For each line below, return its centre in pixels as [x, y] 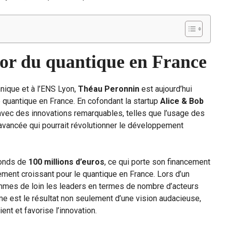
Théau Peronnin [109, 89]
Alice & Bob [182, 101]
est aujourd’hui [166, 89]
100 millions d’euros [66, 162]
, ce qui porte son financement [157, 162]
